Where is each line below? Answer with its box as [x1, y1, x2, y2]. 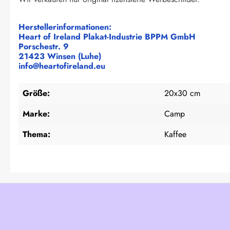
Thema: [23, 128, 50, 140]
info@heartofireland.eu [18, 60, 105, 72]
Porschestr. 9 [18, 40, 69, 52]
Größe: [23, 87, 50, 99]
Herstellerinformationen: [18, 21, 111, 33]
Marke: [23, 107, 50, 120]
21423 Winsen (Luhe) [18, 50, 101, 62]
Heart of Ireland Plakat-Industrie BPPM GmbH [18, 30, 196, 43]
